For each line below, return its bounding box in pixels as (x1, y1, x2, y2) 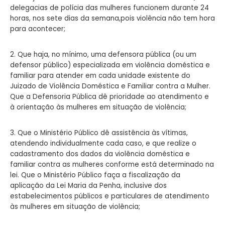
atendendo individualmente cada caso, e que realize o (10, 138, 196, 148)
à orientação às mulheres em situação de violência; (10, 102, 186, 112)
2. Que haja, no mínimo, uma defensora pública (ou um (10, 49, 196, 59)
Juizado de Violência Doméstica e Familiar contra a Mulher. (10, 81, 210, 91)
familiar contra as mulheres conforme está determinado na (10, 159, 214, 169)
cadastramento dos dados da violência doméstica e (10, 149, 190, 159)
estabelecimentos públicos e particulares (10, 191, 154, 201)
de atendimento (154, 191, 209, 201)
